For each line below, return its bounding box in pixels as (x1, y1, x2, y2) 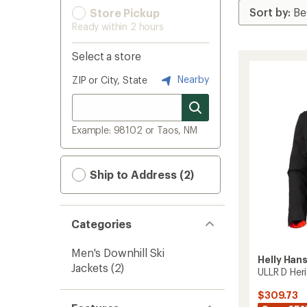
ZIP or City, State (72, 74, 148, 86)
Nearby (175, 73, 209, 85)
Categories (71, 217, 132, 230)
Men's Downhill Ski (71, 246, 165, 259)
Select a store (72, 49, 141, 62)
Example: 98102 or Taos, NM (72, 124, 197, 136)
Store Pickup (87, 6, 160, 19)
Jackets (71, 261, 108, 274)
